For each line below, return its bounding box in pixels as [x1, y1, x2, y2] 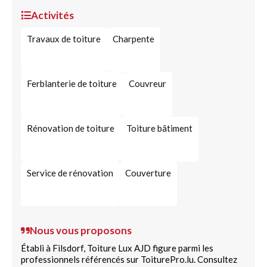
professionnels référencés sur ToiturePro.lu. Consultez [21, 254, 237, 265]
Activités [31, 9, 74, 21]
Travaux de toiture [27, 33, 101, 44]
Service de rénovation [27, 167, 113, 178]
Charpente [113, 33, 154, 44]
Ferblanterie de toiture [27, 78, 117, 89]
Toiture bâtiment [126, 123, 193, 133]
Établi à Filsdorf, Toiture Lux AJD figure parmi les [21, 243, 213, 253]
